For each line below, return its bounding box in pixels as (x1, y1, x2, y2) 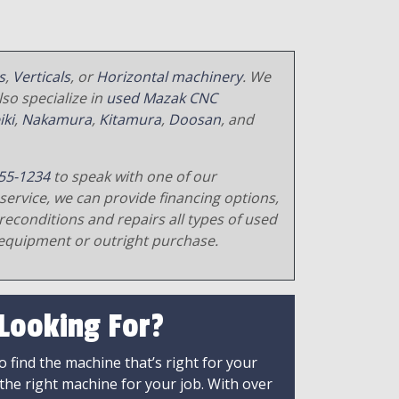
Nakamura (21, 110, 92, 130)
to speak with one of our (50, 167, 216, 187)
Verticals (12, 67, 70, 87)
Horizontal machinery (96, 67, 242, 87)
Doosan (168, 110, 221, 130)
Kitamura (99, 110, 161, 130)
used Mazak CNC (106, 88, 217, 109)
